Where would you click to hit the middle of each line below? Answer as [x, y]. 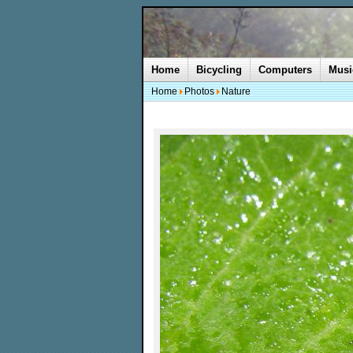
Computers [285, 70]
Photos [199, 91]
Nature [236, 91]
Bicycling [219, 70]
